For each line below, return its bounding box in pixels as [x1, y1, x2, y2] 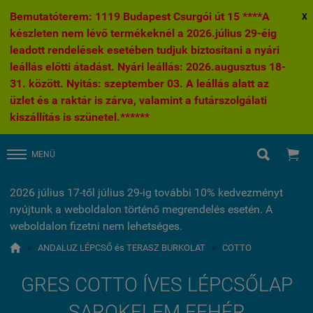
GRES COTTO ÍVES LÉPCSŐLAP [20, 273, 293, 296]
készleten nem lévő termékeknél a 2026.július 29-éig [10, 27, 277, 40]
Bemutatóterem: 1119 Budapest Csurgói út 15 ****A [10, 10, 270, 23]
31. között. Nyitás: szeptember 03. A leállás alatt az [10, 77, 269, 90]
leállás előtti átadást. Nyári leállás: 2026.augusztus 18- [10, 60, 286, 73]
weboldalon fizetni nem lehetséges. [10, 219, 182, 233]
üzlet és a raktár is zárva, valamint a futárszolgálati [10, 94, 267, 107]
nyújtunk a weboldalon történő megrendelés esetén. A [10, 203, 272, 216]
